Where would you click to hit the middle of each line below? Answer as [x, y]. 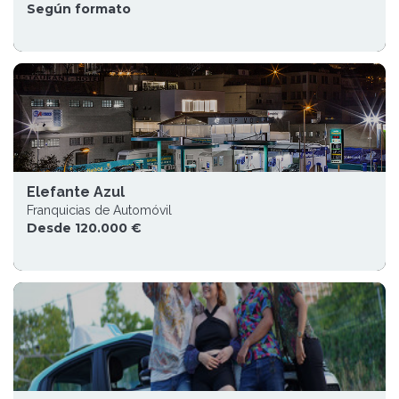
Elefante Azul [76, 192]
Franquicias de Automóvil [99, 210]
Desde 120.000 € [84, 228]
